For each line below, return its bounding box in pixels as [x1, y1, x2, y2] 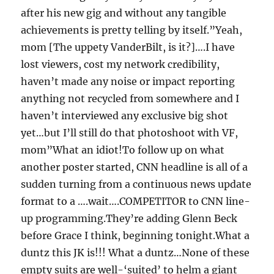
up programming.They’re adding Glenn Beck [21, 212, 238, 225]
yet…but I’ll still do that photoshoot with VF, [21, 127, 239, 139]
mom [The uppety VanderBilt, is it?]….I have [21, 41, 235, 54]
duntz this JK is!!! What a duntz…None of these [21, 246, 250, 259]
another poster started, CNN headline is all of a [21, 161, 248, 174]
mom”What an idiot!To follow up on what [21, 144, 225, 157]
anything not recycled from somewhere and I [21, 92, 240, 105]
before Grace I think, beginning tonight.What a [21, 229, 250, 242]
